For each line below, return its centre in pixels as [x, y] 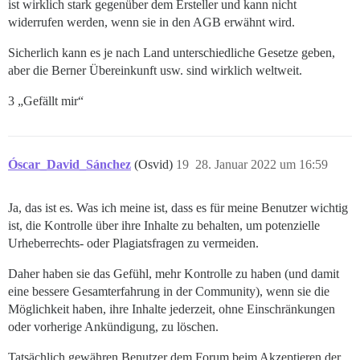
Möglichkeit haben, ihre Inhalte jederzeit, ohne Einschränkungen [172, 309]
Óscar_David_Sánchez [70, 165]
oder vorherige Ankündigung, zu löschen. [113, 327]
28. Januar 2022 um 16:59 [262, 165]
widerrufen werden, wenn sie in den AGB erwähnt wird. [151, 22]
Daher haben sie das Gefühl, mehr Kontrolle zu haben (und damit [174, 274]
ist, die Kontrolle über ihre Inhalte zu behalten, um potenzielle [164, 226]
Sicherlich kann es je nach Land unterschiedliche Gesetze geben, [172, 53]
